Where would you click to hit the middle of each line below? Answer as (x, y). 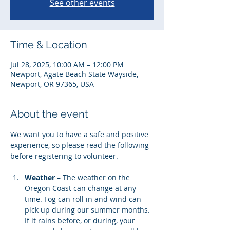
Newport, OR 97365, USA (52, 84)
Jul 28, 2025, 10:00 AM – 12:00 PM (67, 64)
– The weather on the (93, 177)
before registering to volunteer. (65, 156)
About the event (49, 114)
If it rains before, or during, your (81, 221)
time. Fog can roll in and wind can (84, 199)
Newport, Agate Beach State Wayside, (74, 74)
